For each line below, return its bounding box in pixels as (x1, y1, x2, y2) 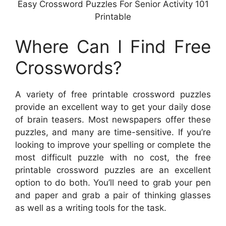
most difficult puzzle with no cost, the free (15, 152, 211, 163)
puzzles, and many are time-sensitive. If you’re (15, 127, 211, 138)
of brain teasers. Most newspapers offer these (15, 115, 211, 125)
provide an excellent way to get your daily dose (15, 102, 211, 112)
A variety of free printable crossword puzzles (15, 89, 211, 100)
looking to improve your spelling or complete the (15, 140, 211, 150)
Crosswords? (15, 57, 122, 79)
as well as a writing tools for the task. (15, 203, 166, 213)
